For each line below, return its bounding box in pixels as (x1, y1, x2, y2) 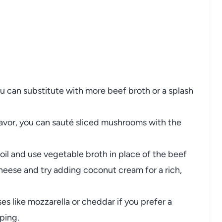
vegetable (44, 148, 86, 160)
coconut (83, 164, 118, 175)
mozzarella (28, 196, 72, 207)
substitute (23, 85, 66, 96)
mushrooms (101, 116, 149, 128)
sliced (76, 116, 101, 128)
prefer (141, 196, 167, 207)
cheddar (82, 196, 117, 207)
